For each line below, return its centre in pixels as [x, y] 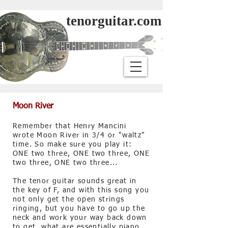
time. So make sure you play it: [73, 145]
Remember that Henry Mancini [70, 126]
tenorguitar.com [114, 21]
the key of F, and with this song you [81, 190]
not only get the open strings [69, 199]
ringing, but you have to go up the [79, 209]
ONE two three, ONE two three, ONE [81, 154]
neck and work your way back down [80, 218]
